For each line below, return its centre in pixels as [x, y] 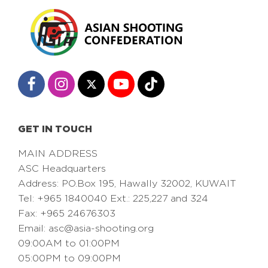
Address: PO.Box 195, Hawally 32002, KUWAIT [127, 184]
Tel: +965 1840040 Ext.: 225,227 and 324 [113, 199]
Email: [33, 229]
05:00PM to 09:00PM [69, 258]
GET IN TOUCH [55, 129]
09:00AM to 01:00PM [69, 243]
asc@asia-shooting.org [101, 229]
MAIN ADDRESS [58, 154]
